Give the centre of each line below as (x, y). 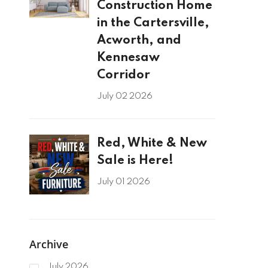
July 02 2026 (124, 97)
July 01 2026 (123, 182)
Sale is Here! (135, 161)
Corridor (123, 75)
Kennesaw (128, 58)
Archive (48, 244)
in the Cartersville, (153, 23)
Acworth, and (139, 41)
